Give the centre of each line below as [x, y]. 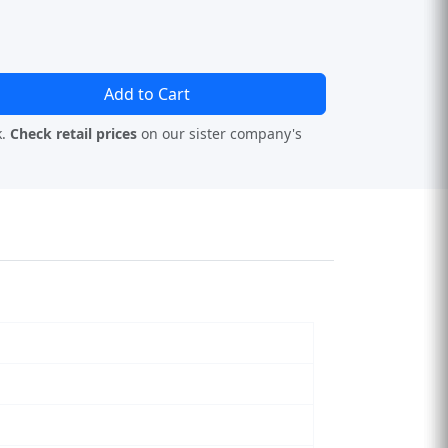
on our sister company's [219, 133]
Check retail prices [73, 133]
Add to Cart [147, 94]
